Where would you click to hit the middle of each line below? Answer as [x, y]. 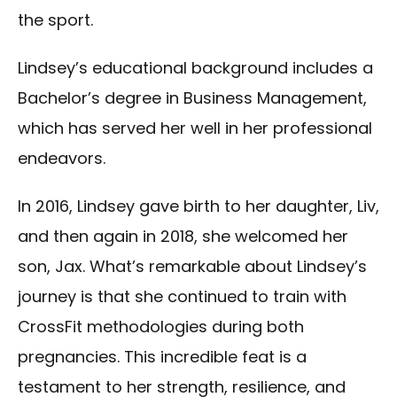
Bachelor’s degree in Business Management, [192, 98]
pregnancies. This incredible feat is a [162, 357]
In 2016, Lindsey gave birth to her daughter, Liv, [198, 206]
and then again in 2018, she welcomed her [183, 237]
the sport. [55, 20]
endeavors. [62, 159]
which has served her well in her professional [195, 128]
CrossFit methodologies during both [161, 327]
